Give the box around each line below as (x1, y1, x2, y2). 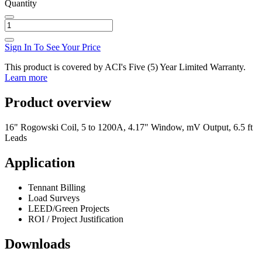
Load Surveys (28, 192, 80, 203)
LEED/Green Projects (28, 203, 109, 213)
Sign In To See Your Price (5, 42, 101, 53)
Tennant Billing (28, 182, 85, 192)
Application (5, 154, 75, 170)
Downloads (5, 236, 70, 251)
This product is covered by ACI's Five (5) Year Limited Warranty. (5, 62, 246, 73)
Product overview (5, 95, 111, 111)
